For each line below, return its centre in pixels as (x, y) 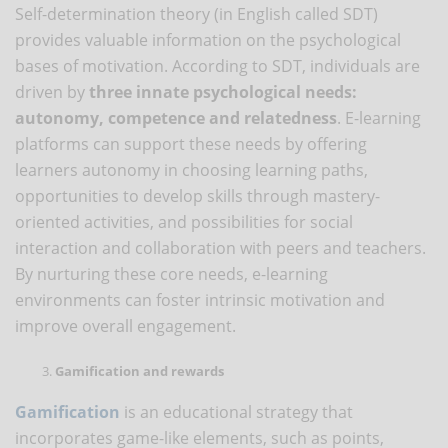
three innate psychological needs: (223, 91)
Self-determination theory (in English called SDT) (196, 13)
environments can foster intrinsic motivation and (200, 299)
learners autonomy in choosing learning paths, (191, 169)
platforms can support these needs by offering (191, 143)
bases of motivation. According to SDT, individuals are (217, 65)
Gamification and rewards (139, 370)
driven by (52, 91)
